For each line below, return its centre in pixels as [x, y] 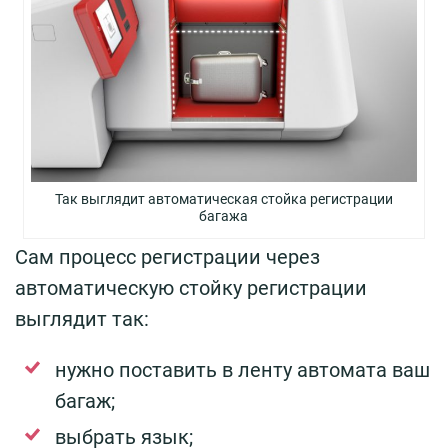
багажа [224, 215]
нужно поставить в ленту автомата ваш [242, 369]
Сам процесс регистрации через [167, 256]
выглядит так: [82, 318]
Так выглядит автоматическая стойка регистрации [223, 198]
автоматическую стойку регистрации [191, 287]
